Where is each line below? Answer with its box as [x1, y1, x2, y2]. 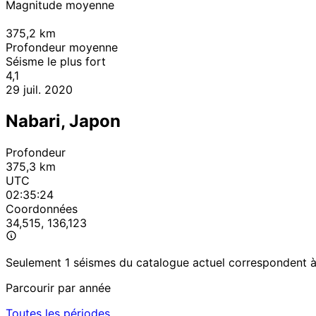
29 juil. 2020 [6, 83, 73, 97]
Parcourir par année [6, 281, 111, 296]
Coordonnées [6, 202, 78, 217]
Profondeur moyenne [6, 40, 118, 55]
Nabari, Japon [6, 111, 121, 132]
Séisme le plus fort [6, 54, 106, 69]
